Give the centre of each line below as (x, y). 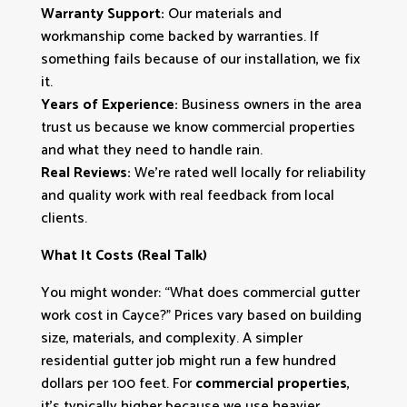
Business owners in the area (269, 104)
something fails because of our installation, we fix (200, 59)
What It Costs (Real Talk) (124, 255)
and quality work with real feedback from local (187, 195)
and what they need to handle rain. (151, 150)
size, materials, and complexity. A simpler (171, 338)
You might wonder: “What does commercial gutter (200, 293)
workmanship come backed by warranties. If (179, 36)
